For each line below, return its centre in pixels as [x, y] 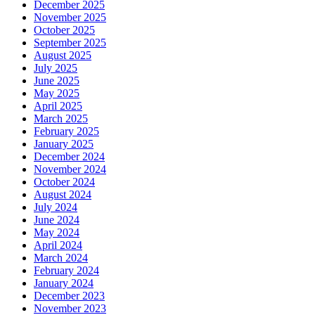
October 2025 [64, 30]
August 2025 [63, 56]
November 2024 [70, 169]
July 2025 [56, 68]
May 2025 [57, 94]
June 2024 [57, 220]
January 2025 [64, 144]
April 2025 [58, 106]
